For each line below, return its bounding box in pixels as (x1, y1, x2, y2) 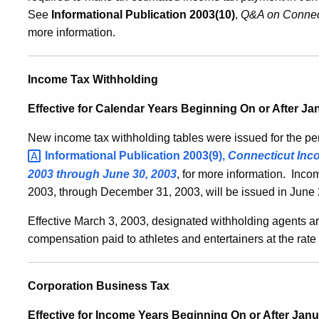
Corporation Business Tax (28, 279, 169, 292)
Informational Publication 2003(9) (45, 150, 222, 162)
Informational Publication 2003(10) (51, 9, 235, 21)
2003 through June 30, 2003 (28, 167, 177, 180)
